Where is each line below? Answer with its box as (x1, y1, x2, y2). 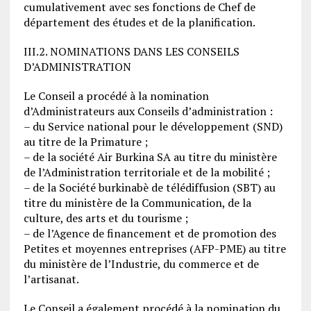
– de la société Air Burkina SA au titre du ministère (23, 149, 277, 165)
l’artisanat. (23, 271, 79, 287)
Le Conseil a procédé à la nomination (23, 87, 209, 103)
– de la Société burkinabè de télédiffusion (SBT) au (23, 179, 276, 195)
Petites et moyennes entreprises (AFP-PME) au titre (23, 240, 286, 256)
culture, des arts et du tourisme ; (23, 210, 188, 226)
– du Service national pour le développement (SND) (23, 118, 283, 134)
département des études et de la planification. (23, 14, 255, 30)
